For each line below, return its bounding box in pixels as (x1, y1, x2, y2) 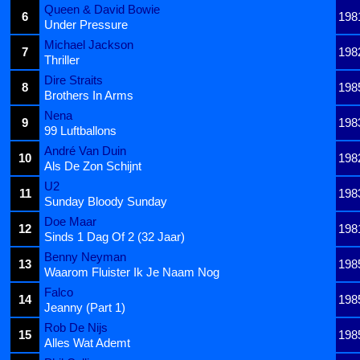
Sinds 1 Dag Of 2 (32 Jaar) (44, 229, 185, 243)
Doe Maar (44, 214, 96, 228)
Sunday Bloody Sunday (44, 194, 167, 208)
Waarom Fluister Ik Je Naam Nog (44, 264, 219, 279)
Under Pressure (44, 17, 128, 31)
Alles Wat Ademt (44, 335, 130, 350)
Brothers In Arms (44, 88, 133, 102)
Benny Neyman (44, 249, 126, 264)
